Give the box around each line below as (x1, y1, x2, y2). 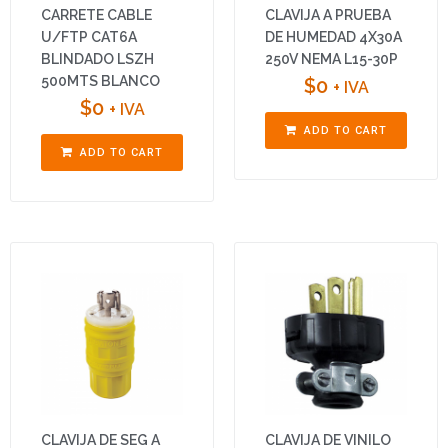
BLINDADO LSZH (41, 51, 154, 68)
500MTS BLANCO (41, 73, 160, 90)
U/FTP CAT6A (41, 29, 137, 46)
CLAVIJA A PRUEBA (265, 7, 391, 24)
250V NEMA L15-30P (265, 51, 398, 68)
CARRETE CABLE (41, 7, 152, 24)
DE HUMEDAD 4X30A (265, 29, 402, 46)
